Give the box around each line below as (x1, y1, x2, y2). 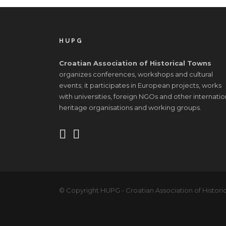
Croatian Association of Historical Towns (59, 59, 211, 67)
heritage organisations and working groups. (59, 103, 201, 111)
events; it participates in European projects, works (59, 81, 221, 89)
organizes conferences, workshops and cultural (59, 70, 213, 78)
